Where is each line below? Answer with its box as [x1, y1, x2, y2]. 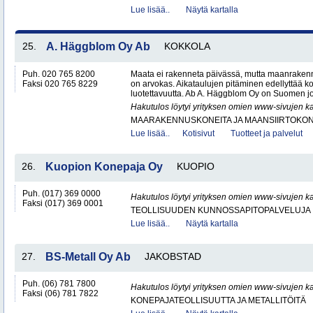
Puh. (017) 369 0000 [22, 189, 101, 198]
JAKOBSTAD [145, 251, 201, 262]
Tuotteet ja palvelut [231, 129, 303, 138]
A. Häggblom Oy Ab [46, 41, 150, 52]
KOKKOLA [164, 41, 210, 52]
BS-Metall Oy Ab [45, 251, 131, 263]
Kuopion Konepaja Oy [45, 161, 163, 173]
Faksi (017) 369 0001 [22, 198, 103, 208]
